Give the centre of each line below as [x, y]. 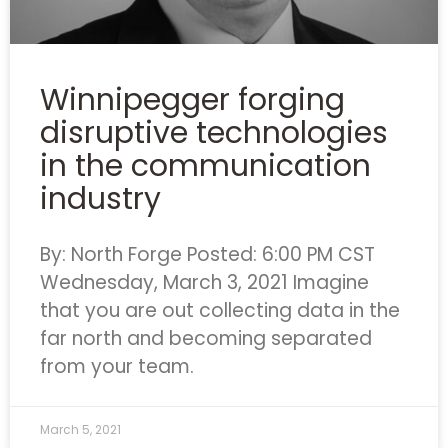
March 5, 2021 [80, 429]
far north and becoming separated [206, 338]
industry [100, 199]
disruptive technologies [214, 133]
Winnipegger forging [192, 100]
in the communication [205, 166]
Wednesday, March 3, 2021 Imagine [204, 282]
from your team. [117, 366]
